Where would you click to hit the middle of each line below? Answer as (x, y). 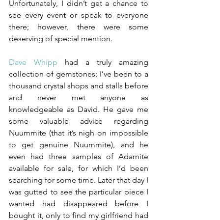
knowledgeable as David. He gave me (79, 109)
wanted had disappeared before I (79, 203)
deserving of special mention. (61, 38)
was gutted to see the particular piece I (79, 192)
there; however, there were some (79, 27)
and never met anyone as (79, 97)
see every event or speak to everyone (79, 15)
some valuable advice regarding (79, 121)
